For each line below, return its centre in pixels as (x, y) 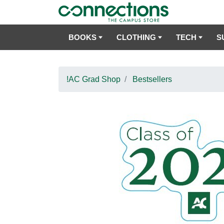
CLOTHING (136, 37)
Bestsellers (152, 79)
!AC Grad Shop (93, 79)
